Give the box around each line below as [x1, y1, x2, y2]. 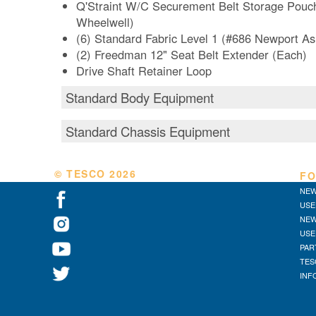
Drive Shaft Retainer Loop [76, 62, 212, 80]
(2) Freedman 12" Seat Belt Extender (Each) [76, 46, 307, 63]
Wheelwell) [76, 13, 134, 31]
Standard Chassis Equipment [66, 122, 230, 141]
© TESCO [54, 166, 109, 181]
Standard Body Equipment [66, 88, 214, 107]
